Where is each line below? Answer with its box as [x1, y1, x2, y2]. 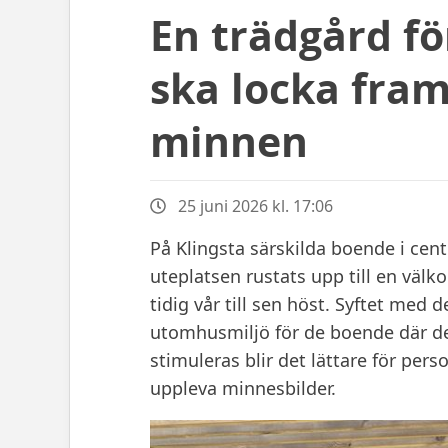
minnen [149, 113, 308, 169]
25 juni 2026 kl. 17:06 [177, 195, 333, 217]
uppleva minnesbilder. [149, 376, 336, 400]
